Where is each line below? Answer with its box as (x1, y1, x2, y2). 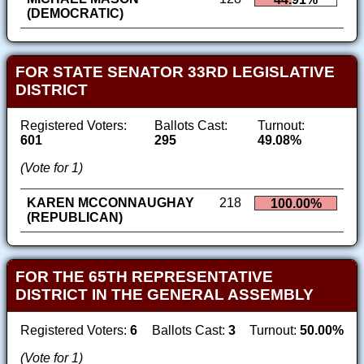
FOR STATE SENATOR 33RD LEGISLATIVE (15, 63, 335, 81)
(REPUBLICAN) (27, 210, 123, 225)
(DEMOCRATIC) (27, 6, 123, 20)
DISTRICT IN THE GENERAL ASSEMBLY (15, 285, 314, 303)
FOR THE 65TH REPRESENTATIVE (15, 267, 273, 285)
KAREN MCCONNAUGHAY (27, 196, 194, 210)
